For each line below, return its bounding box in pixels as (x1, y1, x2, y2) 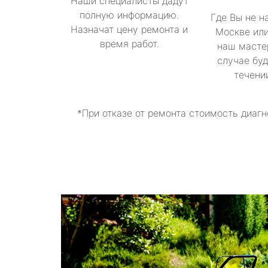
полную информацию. (80, 9, 179, 21)
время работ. (99, 38, 159, 50)
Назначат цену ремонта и (71, 23, 188, 35)
